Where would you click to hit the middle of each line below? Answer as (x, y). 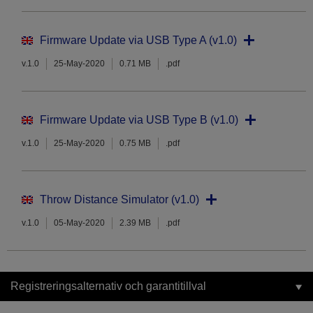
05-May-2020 (79, 223)
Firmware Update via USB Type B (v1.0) (139, 120)
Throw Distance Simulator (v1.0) (119, 200)
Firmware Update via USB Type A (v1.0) (138, 41)
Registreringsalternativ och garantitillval (108, 286)
